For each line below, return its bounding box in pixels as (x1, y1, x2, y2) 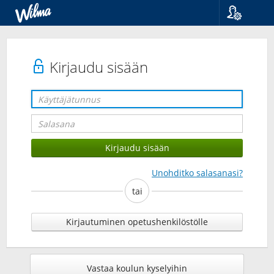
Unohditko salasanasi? (152, 167, 243, 179)
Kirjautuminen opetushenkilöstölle (66, 216, 208, 228)
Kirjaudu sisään (46, 57, 148, 77)
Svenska (231, 51, 264, 63)
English (231, 64, 261, 75)
